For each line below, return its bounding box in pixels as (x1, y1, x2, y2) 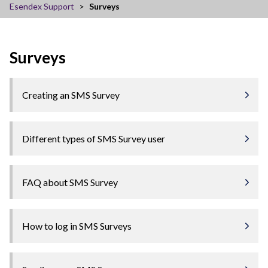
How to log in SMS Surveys (22, 220, 132, 232)
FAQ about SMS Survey (22, 176, 118, 188)
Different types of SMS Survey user (22, 132, 165, 144)
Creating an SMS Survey (22, 89, 120, 100)
